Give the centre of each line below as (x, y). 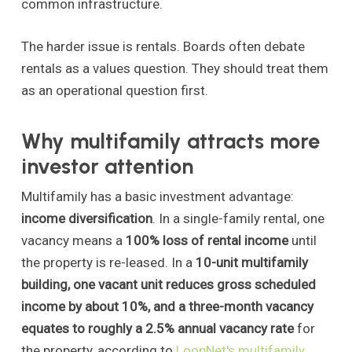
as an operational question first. (114, 90)
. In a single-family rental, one (238, 219)
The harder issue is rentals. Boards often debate (163, 46)
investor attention (107, 167)
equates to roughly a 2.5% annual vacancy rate (157, 329)
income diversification (86, 219)
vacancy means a (73, 241)
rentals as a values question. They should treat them (174, 68)
